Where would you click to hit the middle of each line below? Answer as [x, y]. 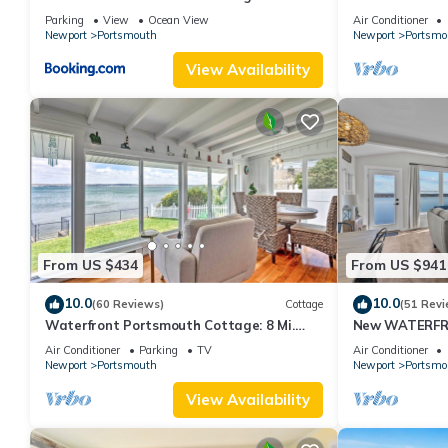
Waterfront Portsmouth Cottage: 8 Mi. [170, 324]
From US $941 [398, 265]
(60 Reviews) [128, 304]
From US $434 [90, 265]
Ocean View [178, 20]
